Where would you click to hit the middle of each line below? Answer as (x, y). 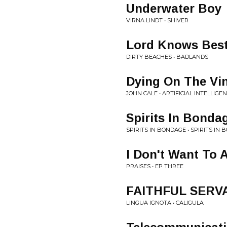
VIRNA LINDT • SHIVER (157, 20)
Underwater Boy (174, 8)
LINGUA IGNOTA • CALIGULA (165, 203)
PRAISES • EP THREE (155, 166)
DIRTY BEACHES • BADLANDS (167, 57)
